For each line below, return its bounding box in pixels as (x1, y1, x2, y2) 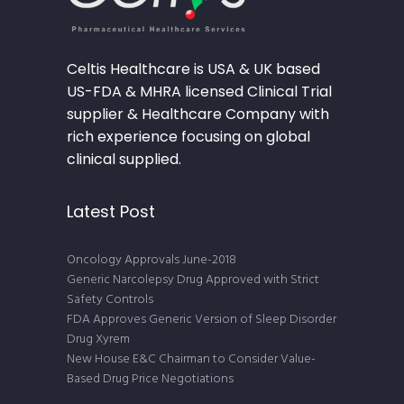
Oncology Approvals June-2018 (67, 249, 236, 271)
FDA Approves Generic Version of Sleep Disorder (67, 308, 336, 330)
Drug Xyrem (67, 328, 130, 350)
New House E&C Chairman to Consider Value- (67, 348, 316, 370)
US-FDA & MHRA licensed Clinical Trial (67, 81, 332, 102)
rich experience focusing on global (67, 126, 310, 147)
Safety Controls (67, 289, 153, 310)
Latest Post (67, 199, 155, 223)
